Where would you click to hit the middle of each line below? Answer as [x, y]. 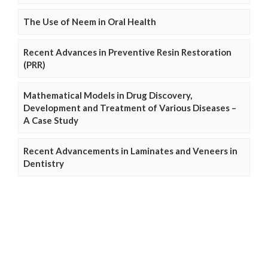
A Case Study [51, 120]
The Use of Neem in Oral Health [90, 21]
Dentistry [44, 163]
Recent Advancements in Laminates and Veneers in [130, 150]
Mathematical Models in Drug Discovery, [108, 95]
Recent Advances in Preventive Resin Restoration [127, 52]
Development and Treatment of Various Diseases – [130, 107]
